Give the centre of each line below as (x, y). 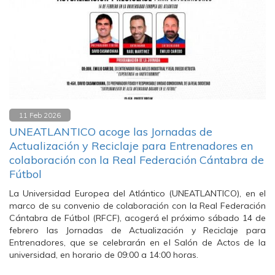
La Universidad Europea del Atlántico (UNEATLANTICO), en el (137, 193)
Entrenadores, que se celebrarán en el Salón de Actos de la (137, 242)
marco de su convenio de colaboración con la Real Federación (137, 206)
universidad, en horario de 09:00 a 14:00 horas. (104, 255)
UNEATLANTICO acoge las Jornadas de (111, 132)
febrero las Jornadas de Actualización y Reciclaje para (137, 230)
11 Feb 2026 (40, 115)
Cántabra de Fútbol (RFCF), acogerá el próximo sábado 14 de (137, 218)
